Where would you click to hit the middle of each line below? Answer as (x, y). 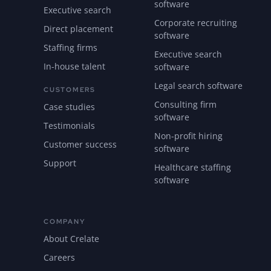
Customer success (80, 145)
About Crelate (71, 239)
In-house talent (74, 67)
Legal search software (198, 86)
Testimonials (69, 126)
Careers (59, 258)
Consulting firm (185, 105)
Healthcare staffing (193, 168)
